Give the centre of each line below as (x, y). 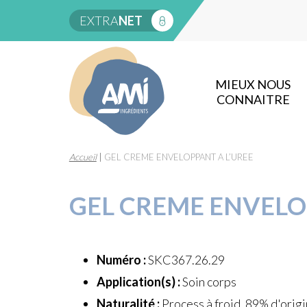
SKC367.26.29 (185, 260)
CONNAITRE (253, 100)
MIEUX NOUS (253, 85)
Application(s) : (138, 282)
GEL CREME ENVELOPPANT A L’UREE (179, 157)
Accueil (83, 157)
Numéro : (121, 260)
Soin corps (208, 282)
